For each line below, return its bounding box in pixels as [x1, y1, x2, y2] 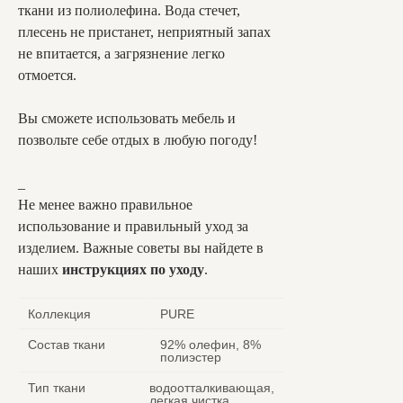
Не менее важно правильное [18, 197, 193, 212]
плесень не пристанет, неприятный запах [18, 24, 271, 40]
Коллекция [28, 307, 91, 321]
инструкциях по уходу [58, 262, 204, 277]
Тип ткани [28, 381, 85, 395]
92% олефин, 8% [160, 337, 261, 352]
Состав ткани [28, 337, 105, 352]
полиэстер [160, 350, 221, 364]
